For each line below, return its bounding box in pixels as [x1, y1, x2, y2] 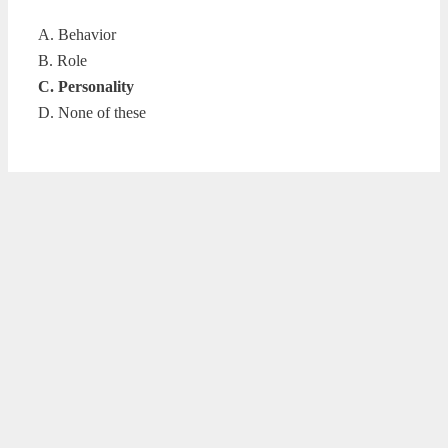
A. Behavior [38, 25, 116, 43]
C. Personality [38, 77, 134, 95]
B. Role [38, 51, 87, 69]
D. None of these [38, 103, 146, 121]
